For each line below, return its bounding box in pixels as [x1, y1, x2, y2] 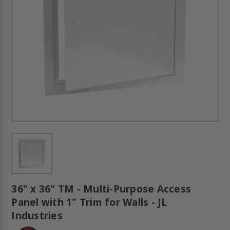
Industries [11, 209, 63, 223]
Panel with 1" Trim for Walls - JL [11, 196, 167, 209]
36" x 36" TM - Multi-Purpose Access [11, 182, 191, 196]
